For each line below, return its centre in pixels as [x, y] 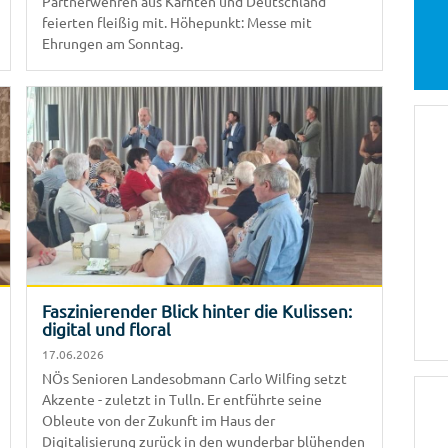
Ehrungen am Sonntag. [112, 42]
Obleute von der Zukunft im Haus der [158, 419]
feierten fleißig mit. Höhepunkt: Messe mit [177, 21]
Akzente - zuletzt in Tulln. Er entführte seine [182, 398]
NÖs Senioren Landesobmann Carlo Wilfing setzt [194, 377]
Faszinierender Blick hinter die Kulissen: [197, 310]
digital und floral [106, 328]
